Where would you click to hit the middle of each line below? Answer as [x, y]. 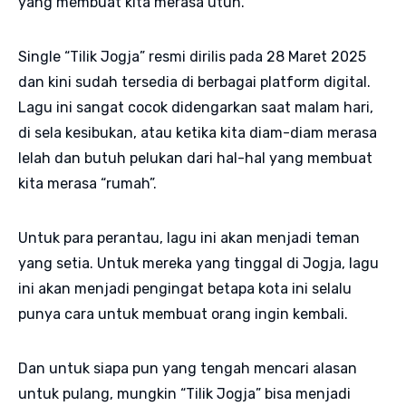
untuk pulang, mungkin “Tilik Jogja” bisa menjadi [184, 393]
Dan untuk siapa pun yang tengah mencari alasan [188, 368]
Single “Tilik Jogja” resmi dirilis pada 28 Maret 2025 [192, 56]
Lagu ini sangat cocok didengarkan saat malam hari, [196, 107]
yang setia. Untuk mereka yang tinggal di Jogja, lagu [198, 263]
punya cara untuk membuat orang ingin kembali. [185, 314]
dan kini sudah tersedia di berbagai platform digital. [194, 82]
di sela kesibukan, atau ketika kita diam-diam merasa [198, 132]
